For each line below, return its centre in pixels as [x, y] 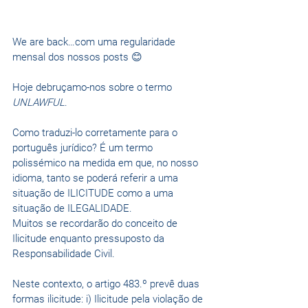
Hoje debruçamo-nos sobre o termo [93, 88]
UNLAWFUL [38, 103]
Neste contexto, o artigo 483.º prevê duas [107, 284]
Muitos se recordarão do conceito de [96, 224]
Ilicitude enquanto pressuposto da [90, 239]
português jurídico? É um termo [84, 148]
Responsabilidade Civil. [64, 254]
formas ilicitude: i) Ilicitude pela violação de [109, 299]
